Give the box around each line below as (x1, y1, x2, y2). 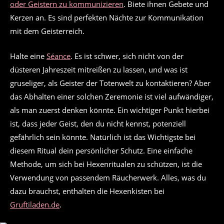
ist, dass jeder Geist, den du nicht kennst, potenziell (10, 118, 186, 128)
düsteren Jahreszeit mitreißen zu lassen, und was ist (10, 64, 187, 74)
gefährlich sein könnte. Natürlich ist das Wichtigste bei (10, 131, 195, 142)
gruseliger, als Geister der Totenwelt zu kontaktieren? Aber (10, 77, 210, 88)
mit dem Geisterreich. (10, 26, 84, 36)
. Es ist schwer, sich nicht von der (70, 50, 183, 61)
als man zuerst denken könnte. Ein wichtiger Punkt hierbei (10, 104, 209, 115)
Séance (46, 50, 70, 61)
